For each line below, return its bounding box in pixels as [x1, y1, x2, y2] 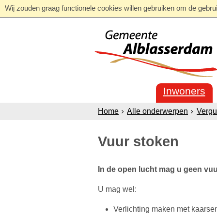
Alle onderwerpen [127, 107, 188, 115]
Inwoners [163, 85, 205, 96]
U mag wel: [98, 185, 137, 193]
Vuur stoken [98, 133, 179, 149]
